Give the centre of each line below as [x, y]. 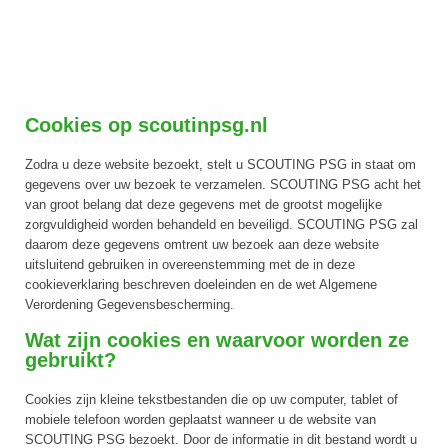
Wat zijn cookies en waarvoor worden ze [217, 340]
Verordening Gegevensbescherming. [129, 304]
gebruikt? [70, 360]
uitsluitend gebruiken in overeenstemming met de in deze [190, 264]
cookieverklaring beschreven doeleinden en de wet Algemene [201, 284]
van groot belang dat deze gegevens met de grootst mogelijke [203, 204]
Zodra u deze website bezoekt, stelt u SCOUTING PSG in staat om [220, 164]
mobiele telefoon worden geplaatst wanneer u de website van [200, 419]
